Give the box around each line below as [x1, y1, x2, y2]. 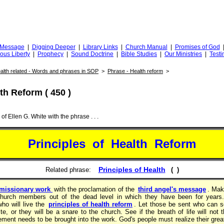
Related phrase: [45, 166, 93, 173]
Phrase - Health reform [107, 68, 163, 74]
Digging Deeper [31, 43, 75, 50]
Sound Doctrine [71, 50, 113, 57]
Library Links [82, 43, 118, 50]
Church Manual [125, 43, 167, 50]
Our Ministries [164, 50, 202, 57]
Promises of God [174, 43, 220, 50]
